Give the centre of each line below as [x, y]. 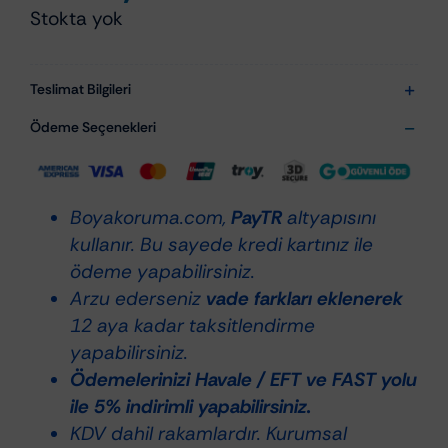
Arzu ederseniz [137, 298]
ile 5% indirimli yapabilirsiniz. [190, 406]
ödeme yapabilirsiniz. [162, 271]
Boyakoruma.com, [150, 217]
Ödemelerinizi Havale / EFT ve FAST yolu [243, 379]
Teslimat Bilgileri [80, 89]
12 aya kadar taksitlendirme [192, 325]
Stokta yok [76, 19]
